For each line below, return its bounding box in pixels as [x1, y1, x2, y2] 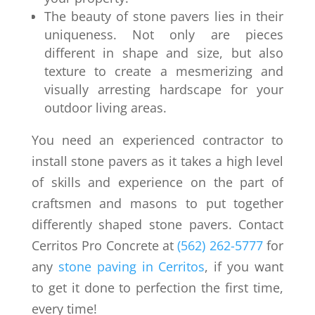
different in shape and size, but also [44, 44, 284, 62]
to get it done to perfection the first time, [31, 279, 284, 297]
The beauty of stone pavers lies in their [44, 8, 284, 25]
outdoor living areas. [44, 99, 170, 117]
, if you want [205, 258, 284, 276]
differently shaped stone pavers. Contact [31, 216, 284, 233]
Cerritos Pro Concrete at [31, 237, 178, 255]
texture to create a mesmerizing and [44, 63, 284, 80]
